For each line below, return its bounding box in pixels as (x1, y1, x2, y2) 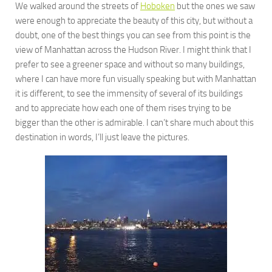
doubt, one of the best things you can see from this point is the (15, 30, 251, 41)
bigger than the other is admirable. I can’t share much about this (15, 117, 254, 129)
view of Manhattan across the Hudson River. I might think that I (15, 44, 251, 56)
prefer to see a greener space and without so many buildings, (15, 59, 245, 70)
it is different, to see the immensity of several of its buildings (15, 88, 243, 100)
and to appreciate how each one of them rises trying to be (15, 103, 231, 114)
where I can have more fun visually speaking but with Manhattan (15, 73, 256, 85)
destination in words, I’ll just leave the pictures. (15, 132, 189, 143)
